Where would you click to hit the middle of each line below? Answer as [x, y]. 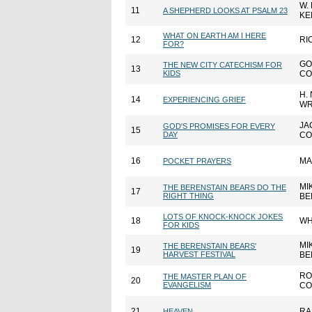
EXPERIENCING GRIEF [204, 100]
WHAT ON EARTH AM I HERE [214, 36]
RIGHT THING [188, 196]
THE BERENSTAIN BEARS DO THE [225, 187]
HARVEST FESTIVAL [199, 254]
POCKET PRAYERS [197, 161]
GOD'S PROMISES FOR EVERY [219, 126]
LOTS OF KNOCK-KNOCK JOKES [223, 217]
